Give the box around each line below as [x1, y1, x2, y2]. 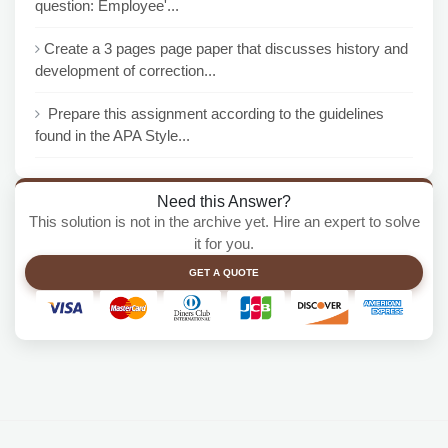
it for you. [194, 235, 254, 252]
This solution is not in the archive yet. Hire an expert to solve [28, 213, 420, 230]
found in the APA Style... [35, 127, 190, 144]
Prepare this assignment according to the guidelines [44, 105, 384, 122]
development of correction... [35, 62, 216, 79]
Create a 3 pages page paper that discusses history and [44, 40, 408, 57]
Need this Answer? [157, 192, 291, 210]
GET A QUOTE [189, 267, 259, 278]
